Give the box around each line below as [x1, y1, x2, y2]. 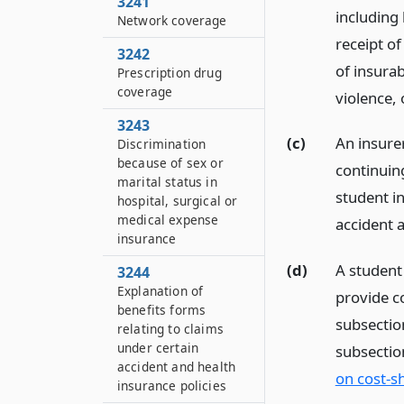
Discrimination [117, 135, 207, 152]
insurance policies [117, 377, 226, 394]
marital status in [117, 173, 217, 190]
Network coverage [117, 12, 227, 29]
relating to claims [117, 320, 224, 337]
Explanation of [117, 282, 204, 299]
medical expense [117, 211, 219, 228]
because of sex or [117, 154, 224, 171]
